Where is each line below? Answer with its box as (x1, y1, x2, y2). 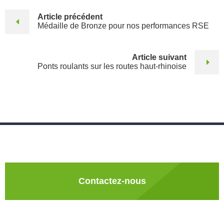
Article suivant (132, 53, 186, 62)
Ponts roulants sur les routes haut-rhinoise (37, 62, 186, 71)
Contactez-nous (78, 175, 146, 186)
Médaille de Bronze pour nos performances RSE (37, 21, 209, 30)
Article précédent (37, 12, 102, 21)
